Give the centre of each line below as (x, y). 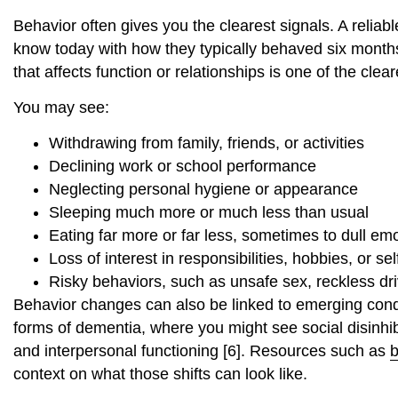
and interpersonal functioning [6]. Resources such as (202, 351)
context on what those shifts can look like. (160, 374)
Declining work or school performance (183, 167)
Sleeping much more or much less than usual (209, 213)
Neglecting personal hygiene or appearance (203, 190)
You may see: (61, 107)
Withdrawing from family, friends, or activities (207, 143)
